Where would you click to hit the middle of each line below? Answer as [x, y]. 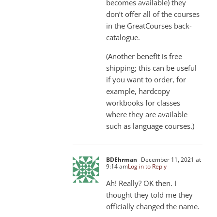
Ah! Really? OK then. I [141, 183]
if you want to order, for [146, 79]
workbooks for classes [143, 102]
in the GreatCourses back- [149, 25]
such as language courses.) [150, 126]
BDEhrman [122, 159]
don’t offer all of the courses [153, 14]
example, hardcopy [138, 91]
